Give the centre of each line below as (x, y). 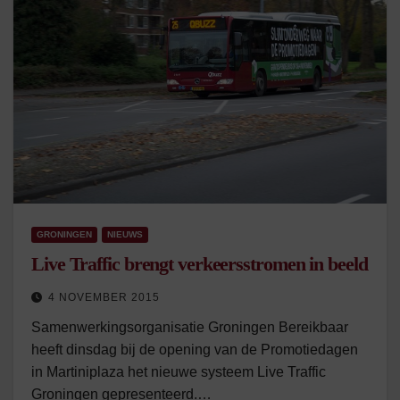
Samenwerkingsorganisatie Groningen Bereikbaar (190, 327)
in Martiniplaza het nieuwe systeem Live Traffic (179, 372)
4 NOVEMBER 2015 (104, 297)
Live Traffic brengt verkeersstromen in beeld (200, 264)
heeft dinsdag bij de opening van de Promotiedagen (195, 350)
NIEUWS (125, 234)
